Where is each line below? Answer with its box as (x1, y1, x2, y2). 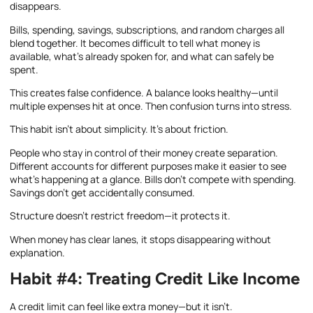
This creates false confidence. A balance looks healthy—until (10, 86, 278, 99)
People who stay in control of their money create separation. (10, 145, 278, 159)
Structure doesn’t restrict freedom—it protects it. (10, 209, 231, 223)
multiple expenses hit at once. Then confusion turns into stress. (10, 99, 292, 112)
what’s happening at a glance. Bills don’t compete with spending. (10, 172, 296, 186)
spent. (10, 62, 38, 76)
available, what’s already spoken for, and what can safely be (10, 49, 274, 63)
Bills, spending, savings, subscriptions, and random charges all (10, 22, 284, 36)
